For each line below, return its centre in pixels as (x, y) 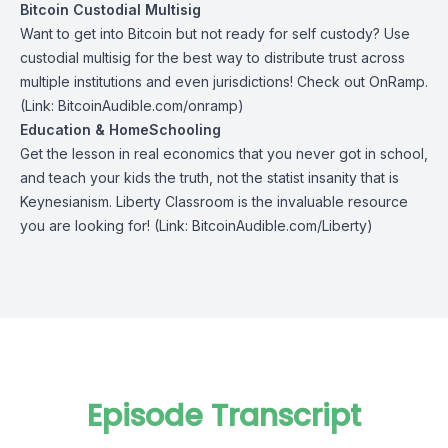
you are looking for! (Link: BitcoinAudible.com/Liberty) (196, 225)
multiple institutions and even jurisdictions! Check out (194, 81)
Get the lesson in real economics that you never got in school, (224, 153)
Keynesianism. (68, 201)
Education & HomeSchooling (120, 129)
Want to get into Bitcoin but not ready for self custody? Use (215, 33)
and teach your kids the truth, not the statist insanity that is (209, 177)
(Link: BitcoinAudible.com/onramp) (132, 105)
